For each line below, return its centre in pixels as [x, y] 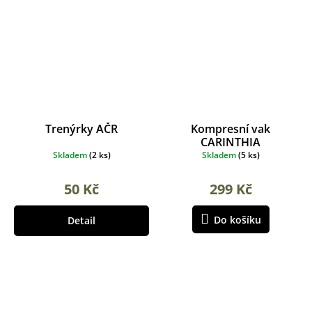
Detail [81, 220]
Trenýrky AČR [81, 128]
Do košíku [237, 219]
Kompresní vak [231, 128]
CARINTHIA [231, 142]
